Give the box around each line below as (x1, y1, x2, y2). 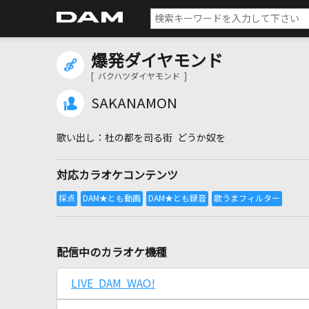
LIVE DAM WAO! (71, 278, 155, 289)
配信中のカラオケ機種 (57, 247, 167, 258)
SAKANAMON (91, 97, 177, 110)
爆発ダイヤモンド (91, 52, 223, 69)
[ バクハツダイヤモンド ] (91, 72, 187, 81)
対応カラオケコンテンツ (57, 170, 178, 181)
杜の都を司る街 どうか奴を (105, 133, 226, 143)
